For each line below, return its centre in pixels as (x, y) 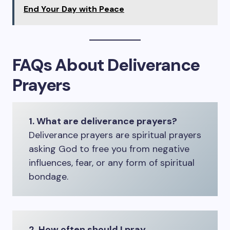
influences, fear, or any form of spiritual (112, 163)
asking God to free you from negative (109, 149)
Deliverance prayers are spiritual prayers (115, 135)
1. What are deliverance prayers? (103, 121)
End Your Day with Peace (74, 9)
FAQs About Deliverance (106, 65)
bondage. (49, 177)
